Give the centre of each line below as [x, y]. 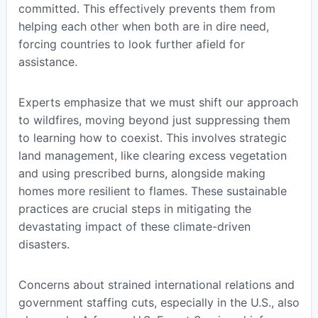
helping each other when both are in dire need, [143, 27]
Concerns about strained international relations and [156, 285]
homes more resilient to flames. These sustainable [152, 191]
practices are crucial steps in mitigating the [135, 209]
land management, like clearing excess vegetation [152, 156]
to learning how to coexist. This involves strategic [152, 138]
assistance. [48, 62]
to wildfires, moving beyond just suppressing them [154, 120]
